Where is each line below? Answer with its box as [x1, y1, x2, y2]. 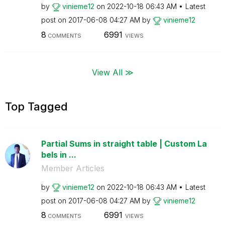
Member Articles [41, 163, 104, 173]
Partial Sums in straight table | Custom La [41, 138, 207, 149]
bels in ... [41, 149, 76, 160]
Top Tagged [5, 99, 68, 113]
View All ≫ [91, 67, 134, 77]
